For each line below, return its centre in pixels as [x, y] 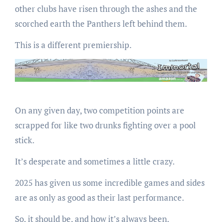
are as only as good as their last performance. [99, 197]
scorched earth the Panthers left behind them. [101, 24]
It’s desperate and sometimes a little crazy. [95, 161]
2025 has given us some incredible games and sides [110, 182]
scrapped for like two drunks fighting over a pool [105, 125]
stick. [25, 140]
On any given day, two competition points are [99, 110]
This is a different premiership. [73, 45]
